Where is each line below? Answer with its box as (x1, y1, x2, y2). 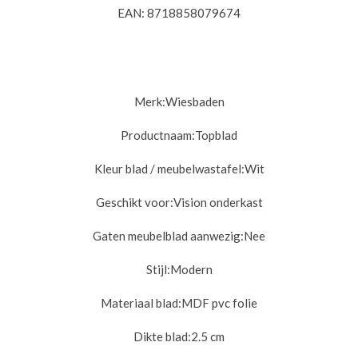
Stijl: (145, 262, 170, 277)
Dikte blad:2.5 (133, 329, 208, 344)
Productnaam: (121, 128, 195, 143)
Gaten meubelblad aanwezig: (93, 229, 244, 244)
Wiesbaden (165, 94, 225, 109)
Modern (169, 262, 213, 277)
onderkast (206, 195, 263, 210)
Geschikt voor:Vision (95, 195, 207, 210)
